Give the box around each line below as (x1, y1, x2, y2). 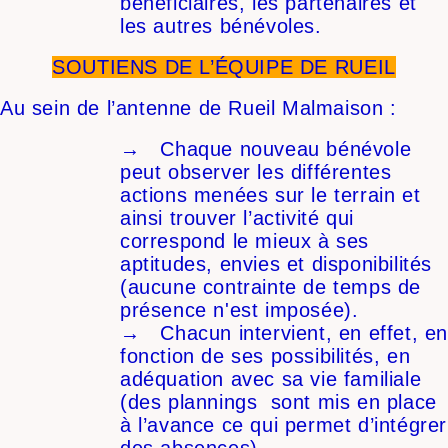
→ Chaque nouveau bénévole (120, 138, 412, 161)
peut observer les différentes (120, 161, 392, 184)
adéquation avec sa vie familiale (120, 368, 422, 391)
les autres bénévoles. (120, 15, 322, 38)
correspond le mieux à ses (120, 230, 370, 253)
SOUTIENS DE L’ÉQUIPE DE (52, 56, 335, 79)
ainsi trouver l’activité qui (120, 207, 354, 230)
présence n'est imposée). (120, 299, 359, 322)
